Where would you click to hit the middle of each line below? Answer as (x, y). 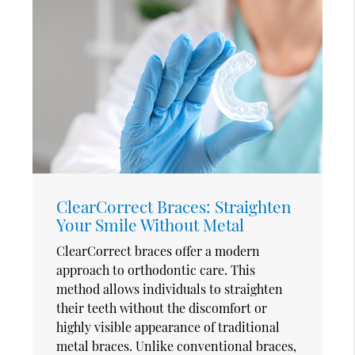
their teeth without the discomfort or (162, 307)
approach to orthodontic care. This (156, 269)
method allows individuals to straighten (170, 288)
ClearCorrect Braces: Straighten (174, 206)
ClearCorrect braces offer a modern (158, 250)
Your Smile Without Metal (151, 224)
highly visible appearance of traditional (168, 326)
